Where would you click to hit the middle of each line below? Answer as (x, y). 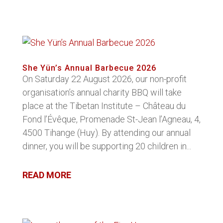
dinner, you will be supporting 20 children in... (107, 146)
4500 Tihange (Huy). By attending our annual (106, 133)
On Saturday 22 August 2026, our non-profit (104, 79)
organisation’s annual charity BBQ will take (102, 92)
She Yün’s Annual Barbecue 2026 (89, 68)
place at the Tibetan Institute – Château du (104, 106)
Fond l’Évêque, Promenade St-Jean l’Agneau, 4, (111, 119)
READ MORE (47, 175)
